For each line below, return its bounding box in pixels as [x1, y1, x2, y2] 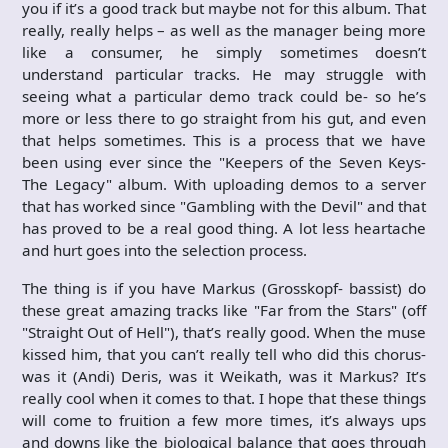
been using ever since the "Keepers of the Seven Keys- [22, 151, 426, 172]
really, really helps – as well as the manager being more [22, 19, 426, 40]
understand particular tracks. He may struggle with [22, 63, 426, 84]
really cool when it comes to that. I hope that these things [22, 387, 426, 408]
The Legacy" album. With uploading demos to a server [22, 173, 426, 194]
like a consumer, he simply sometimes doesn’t [22, 41, 426, 62]
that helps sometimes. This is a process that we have [22, 129, 426, 150]
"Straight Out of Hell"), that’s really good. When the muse [22, 321, 426, 342]
